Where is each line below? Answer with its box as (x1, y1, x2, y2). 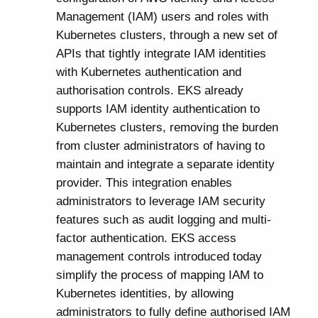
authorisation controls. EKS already (55, 83, 243, 98)
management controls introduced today (55, 249, 262, 264)
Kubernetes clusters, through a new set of (55, 28, 278, 43)
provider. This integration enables (55, 175, 232, 190)
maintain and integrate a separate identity (55, 157, 275, 172)
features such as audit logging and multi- (55, 212, 271, 227)
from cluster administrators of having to (55, 138, 265, 153)
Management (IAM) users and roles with (55, 9, 268, 24)
